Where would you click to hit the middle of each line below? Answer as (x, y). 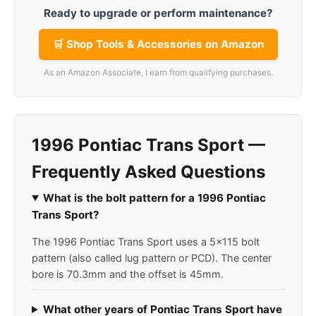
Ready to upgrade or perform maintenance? (158, 13)
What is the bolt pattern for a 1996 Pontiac (155, 198)
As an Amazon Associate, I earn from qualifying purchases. (158, 72)
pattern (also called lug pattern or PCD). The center (152, 258)
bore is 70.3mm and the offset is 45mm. (128, 274)
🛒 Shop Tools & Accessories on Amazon (158, 44)
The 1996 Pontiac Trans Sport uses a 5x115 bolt (146, 242)
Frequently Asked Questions (148, 172)
